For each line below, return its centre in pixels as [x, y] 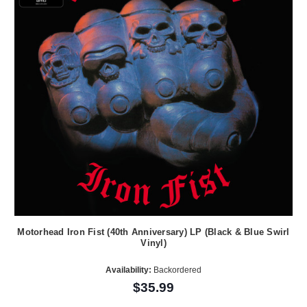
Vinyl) [153, 243]
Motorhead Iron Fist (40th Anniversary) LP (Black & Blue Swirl [153, 232]
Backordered [176, 270]
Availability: [128, 270]
